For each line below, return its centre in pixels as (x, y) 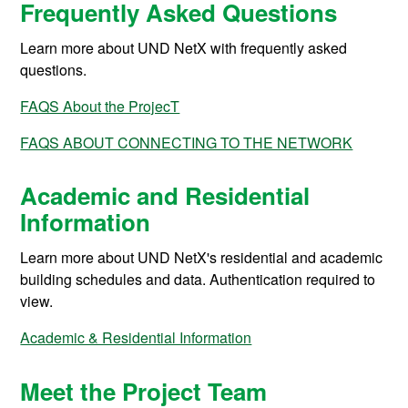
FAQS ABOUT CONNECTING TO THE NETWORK (187, 143)
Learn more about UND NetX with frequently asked (184, 48)
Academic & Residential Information (136, 338)
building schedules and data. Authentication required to (198, 280)
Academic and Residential (165, 196)
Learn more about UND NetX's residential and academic (202, 258)
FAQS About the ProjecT (100, 107)
